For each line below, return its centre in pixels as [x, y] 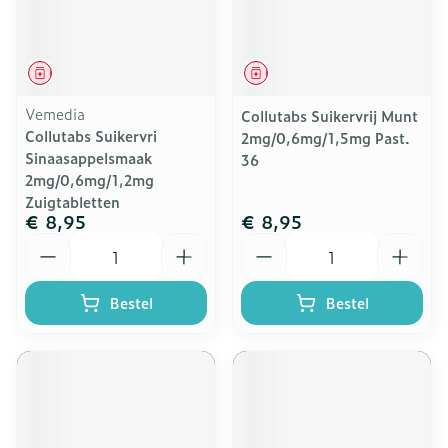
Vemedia [55, 113]
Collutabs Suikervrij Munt [329, 115]
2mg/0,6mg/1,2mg [89, 179]
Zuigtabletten [72, 201]
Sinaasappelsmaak [88, 157]
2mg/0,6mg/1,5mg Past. [325, 137]
